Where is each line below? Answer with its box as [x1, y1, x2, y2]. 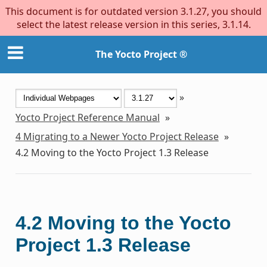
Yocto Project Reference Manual [15, 110, 160, 124]
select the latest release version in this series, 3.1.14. [16, 18, 251, 31]
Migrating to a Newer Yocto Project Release [23, 129, 219, 143]
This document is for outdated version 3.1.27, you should [5, 5, 262, 18]
